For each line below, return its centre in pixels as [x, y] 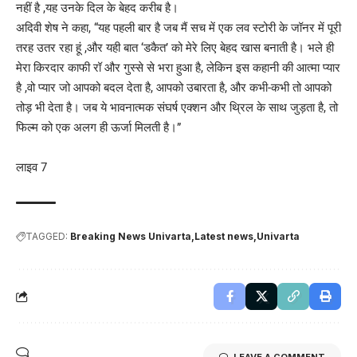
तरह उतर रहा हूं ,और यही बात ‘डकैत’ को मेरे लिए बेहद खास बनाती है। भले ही [175, 47]
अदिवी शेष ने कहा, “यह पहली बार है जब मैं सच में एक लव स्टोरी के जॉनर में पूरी [178, 27]
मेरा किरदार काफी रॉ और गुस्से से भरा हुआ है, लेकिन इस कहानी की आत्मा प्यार [178, 67]
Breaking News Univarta [131, 236]
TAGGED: [47, 236]
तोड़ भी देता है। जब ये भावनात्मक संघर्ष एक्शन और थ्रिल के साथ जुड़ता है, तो [177, 107]
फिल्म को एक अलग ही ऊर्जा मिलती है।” [98, 127]
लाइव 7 [31, 167]
